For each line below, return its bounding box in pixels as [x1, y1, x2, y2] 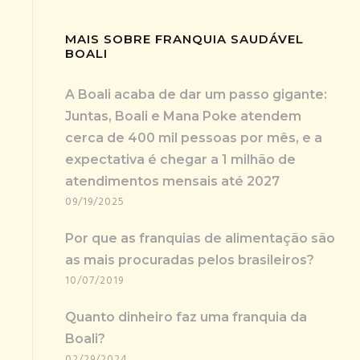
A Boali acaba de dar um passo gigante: [65, 86, 327, 102]
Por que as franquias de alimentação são [65, 230, 335, 246]
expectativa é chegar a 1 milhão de [65, 151, 296, 167]
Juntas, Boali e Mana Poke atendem [65, 108, 301, 124]
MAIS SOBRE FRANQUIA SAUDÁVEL [65, 31, 304, 47]
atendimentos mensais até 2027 [65, 173, 280, 189]
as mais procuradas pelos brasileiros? [65, 252, 314, 268]
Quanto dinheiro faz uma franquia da [65, 309, 307, 325]
